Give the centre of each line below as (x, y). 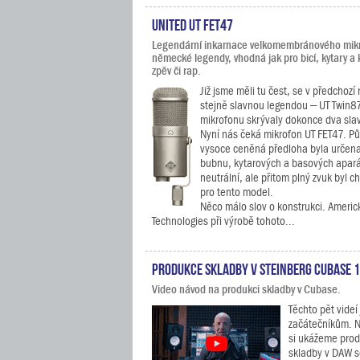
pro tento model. (237, 192)
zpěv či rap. (176, 71)
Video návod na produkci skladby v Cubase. (246, 289)
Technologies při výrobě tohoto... (223, 221)
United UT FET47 (192, 23)
